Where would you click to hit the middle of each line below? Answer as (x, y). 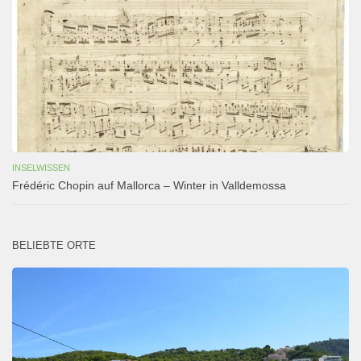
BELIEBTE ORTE (54, 245)
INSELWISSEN (41, 167)
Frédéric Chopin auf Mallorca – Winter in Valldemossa (149, 185)
